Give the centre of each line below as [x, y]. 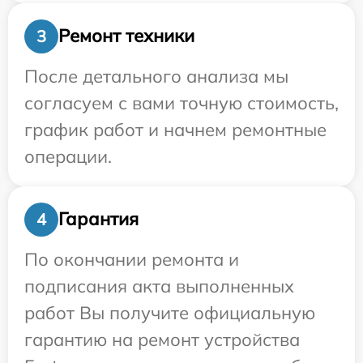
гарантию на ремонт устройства [162, 339]
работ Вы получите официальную [170, 312]
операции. [68, 156]
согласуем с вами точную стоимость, [181, 102]
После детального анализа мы [156, 76]
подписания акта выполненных [159, 286]
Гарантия [98, 219]
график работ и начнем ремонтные [175, 129]
